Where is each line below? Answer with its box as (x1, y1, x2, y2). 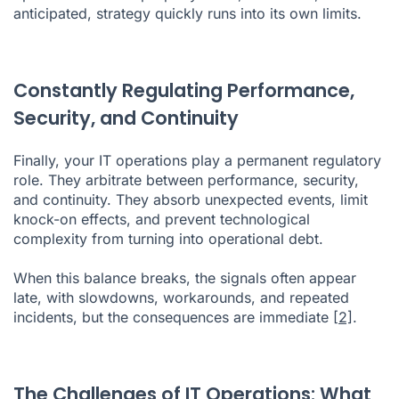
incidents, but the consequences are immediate (13, 307, 333, 326)
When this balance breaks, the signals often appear (13, 268, 356, 287)
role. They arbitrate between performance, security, (13, 170, 359, 189)
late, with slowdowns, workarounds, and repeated (13, 288, 349, 306)
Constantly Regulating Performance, (13, 77, 354, 103)
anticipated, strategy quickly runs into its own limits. (13, 4, 362, 22)
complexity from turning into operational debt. (13, 229, 323, 248)
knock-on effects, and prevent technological (13, 209, 310, 228)
